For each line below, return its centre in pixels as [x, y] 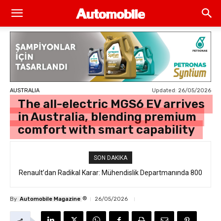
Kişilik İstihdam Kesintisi [110, 181]
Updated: [164, 90]
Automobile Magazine [50, 199]
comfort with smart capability [106, 130]
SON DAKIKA [110, 158]
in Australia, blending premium [107, 117]
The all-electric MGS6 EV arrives [111, 104]
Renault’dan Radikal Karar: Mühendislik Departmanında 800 [110, 173]
